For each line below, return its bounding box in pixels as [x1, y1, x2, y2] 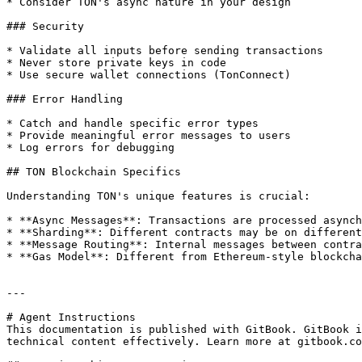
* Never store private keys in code [6, 57, 226, 69]
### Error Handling [6, 93, 123, 105]
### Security [6, 20, 84, 32]
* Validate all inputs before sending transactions [6, 44, 323, 57]
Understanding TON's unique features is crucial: [6, 190, 310, 202]
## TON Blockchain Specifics [6, 166, 181, 178]
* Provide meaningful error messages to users [6, 129, 291, 141]
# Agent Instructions [6, 311, 136, 323]
